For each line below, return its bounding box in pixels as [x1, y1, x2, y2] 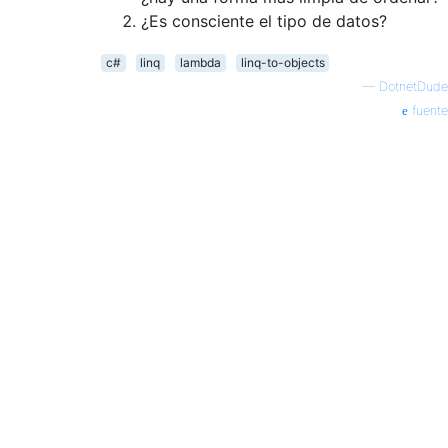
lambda [179, 54, 221, 70]
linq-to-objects [240, 54, 325, 70]
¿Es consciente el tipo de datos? [141, 10, 387, 31]
